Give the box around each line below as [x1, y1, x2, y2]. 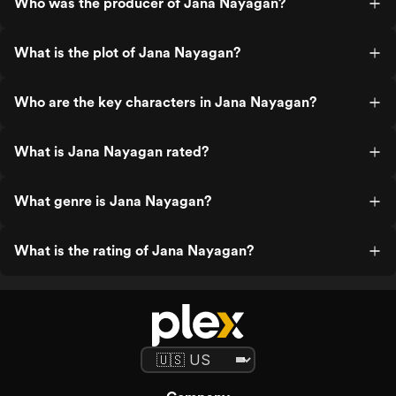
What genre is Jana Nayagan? [14, 193, 211, 209]
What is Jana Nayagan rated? [14, 143, 209, 160]
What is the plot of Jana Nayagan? [14, 44, 240, 61]
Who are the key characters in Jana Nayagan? [14, 94, 316, 110]
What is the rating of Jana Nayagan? [14, 242, 254, 259]
